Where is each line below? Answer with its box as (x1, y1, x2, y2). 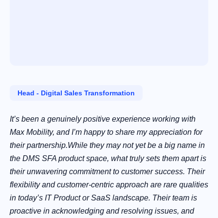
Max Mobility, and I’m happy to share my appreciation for (10, 128, 202, 137)
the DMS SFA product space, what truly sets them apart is (10, 154, 206, 163)
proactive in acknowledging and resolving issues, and (10, 207, 194, 216)
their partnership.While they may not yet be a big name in (10, 141, 205, 150)
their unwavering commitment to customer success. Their (10, 167, 205, 176)
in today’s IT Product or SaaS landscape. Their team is (10, 194, 197, 202)
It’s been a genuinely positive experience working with (10, 115, 196, 124)
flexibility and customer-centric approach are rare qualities (10, 181, 208, 189)
